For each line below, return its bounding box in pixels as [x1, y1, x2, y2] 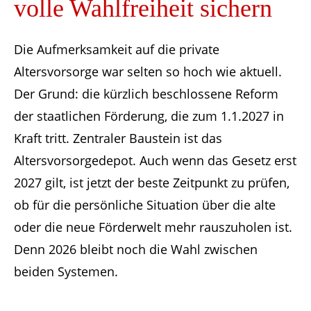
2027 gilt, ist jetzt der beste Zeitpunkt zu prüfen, [14, 174, 289, 191]
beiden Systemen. [14, 263, 118, 280]
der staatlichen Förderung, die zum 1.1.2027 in [14, 108, 284, 124]
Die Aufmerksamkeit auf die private [14, 41, 219, 58]
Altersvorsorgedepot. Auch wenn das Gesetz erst [14, 152, 296, 169]
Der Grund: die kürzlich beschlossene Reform [14, 85, 278, 102]
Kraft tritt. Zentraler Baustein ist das [14, 130, 222, 146]
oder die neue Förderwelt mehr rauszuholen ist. [14, 219, 292, 235]
